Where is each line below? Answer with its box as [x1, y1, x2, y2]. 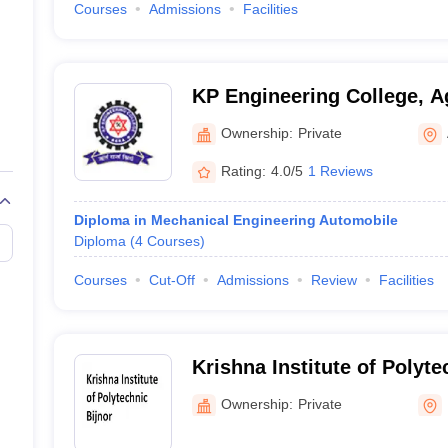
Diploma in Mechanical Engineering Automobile [73, 212, 398, 228]
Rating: [220, 162, 266, 179]
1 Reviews [307, 162, 373, 179]
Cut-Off [148, 272, 195, 288]
